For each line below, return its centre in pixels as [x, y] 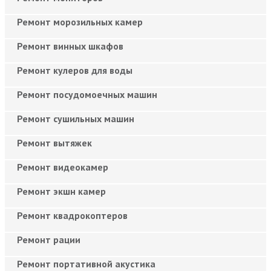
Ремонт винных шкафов [70, 46]
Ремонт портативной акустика [86, 263]
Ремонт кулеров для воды [75, 70]
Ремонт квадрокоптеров [72, 215]
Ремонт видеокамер [63, 167]
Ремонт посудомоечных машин [87, 94]
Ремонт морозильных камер [80, 21]
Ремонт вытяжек [54, 142]
